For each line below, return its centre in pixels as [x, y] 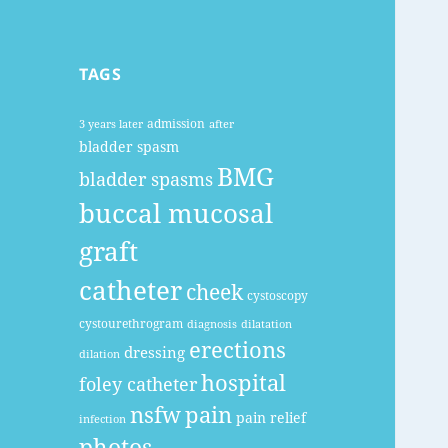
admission [176, 124]
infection [103, 419]
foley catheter [138, 384]
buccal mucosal [176, 214]
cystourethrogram [131, 324]
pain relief [271, 418]
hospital [244, 382]
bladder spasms [146, 179]
